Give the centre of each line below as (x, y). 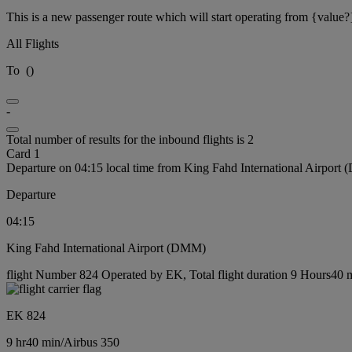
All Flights (33, 44)
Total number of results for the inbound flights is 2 (130, 139)
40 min (43, 342)
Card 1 (23, 154)
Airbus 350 (92, 342)
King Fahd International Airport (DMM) (106, 248)
